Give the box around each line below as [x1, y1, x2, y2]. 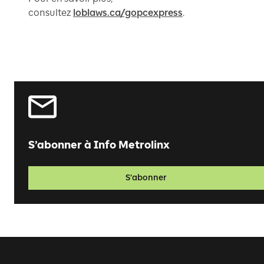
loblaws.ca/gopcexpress [73, 6, 183, 18]
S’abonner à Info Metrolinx [28, 138, 170, 151]
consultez [28, 6, 71, 18]
